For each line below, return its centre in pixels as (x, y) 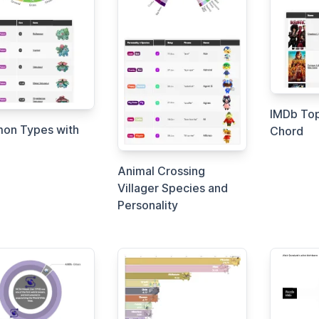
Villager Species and (173, 188)
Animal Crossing (162, 171)
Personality (148, 205)
